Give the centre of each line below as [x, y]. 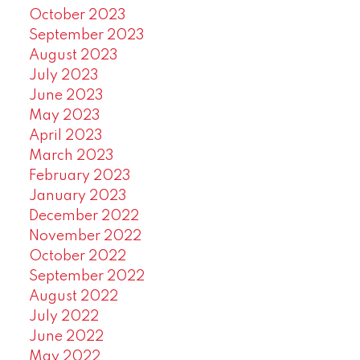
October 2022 [77, 256]
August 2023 [73, 55]
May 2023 [64, 115]
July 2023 [63, 75]
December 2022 [84, 216]
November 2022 [85, 236]
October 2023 [77, 15]
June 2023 [66, 95]
